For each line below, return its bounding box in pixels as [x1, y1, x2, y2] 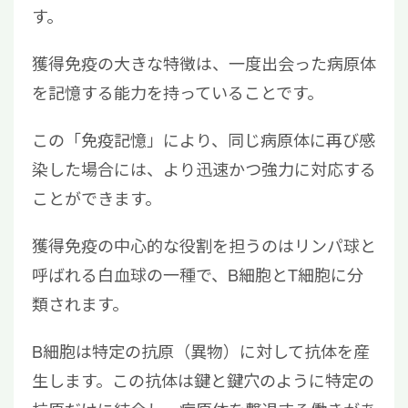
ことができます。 [32, 185, 161, 209]
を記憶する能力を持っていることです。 [32, 79, 323, 104]
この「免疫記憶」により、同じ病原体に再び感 [32, 127, 375, 151]
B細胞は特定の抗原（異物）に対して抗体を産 [32, 338, 370, 362]
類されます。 [32, 291, 128, 315]
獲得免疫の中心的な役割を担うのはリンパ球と [32, 232, 376, 257]
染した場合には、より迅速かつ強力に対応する [32, 156, 376, 180]
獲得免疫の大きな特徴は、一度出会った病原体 [32, 50, 376, 75]
